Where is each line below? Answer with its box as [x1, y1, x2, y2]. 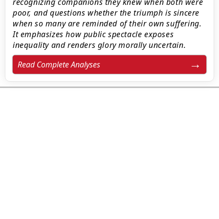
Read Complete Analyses [18, 59, 100, 70]
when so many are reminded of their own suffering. [13, 18, 202, 29]
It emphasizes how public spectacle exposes [13, 29, 174, 40]
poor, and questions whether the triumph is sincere [13, 7, 200, 18]
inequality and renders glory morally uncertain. [13, 40, 186, 50]
